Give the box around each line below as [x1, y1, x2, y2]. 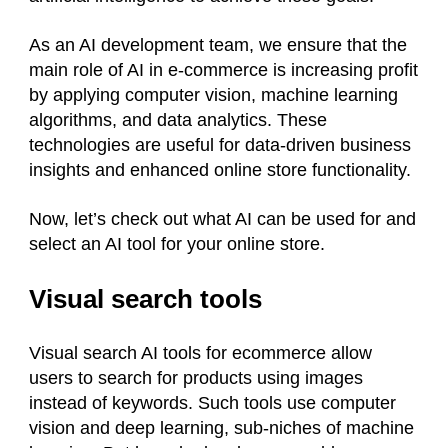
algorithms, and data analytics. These [29, 110, 327, 130]
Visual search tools [29, 284, 262, 314]
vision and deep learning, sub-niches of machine [29, 418, 414, 438]
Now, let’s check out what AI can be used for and [29, 209, 416, 229]
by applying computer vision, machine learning [29, 85, 398, 105]
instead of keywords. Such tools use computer [29, 393, 396, 413]
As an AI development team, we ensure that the [29, 35, 407, 55]
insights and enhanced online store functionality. [29, 160, 416, 180]
